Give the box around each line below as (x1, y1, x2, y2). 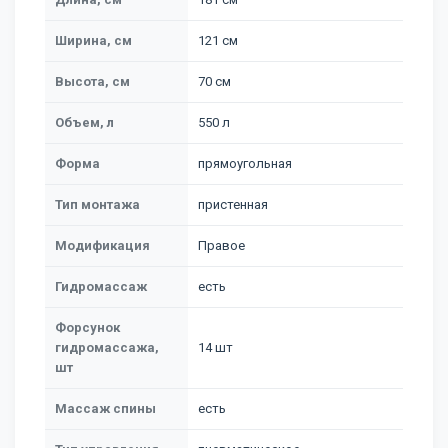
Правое (198, 238, 245, 253)
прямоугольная (198, 156, 292, 171)
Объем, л (55, 115, 114, 130)
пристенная (198, 197, 268, 212)
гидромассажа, (55, 340, 159, 355)
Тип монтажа (55, 197, 140, 212)
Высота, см (55, 74, 130, 89)
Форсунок (55, 320, 120, 335)
